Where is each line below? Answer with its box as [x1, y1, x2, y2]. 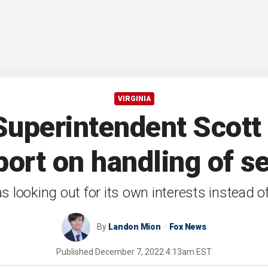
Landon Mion [108, 222, 161, 232]
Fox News [169, 222, 206, 232]
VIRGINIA [117, 95, 151, 103]
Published [56, 247, 95, 257]
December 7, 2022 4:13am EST [95, 247, 212, 257]
